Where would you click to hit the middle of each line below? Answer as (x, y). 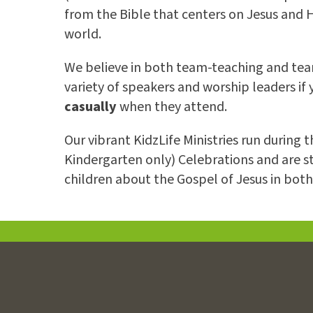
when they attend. (172, 107)
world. (84, 34)
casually (90, 107)
